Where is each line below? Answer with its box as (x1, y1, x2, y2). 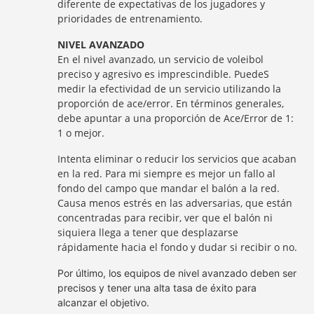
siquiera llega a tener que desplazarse (57, 226, 239, 239)
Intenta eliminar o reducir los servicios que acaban (57, 152, 297, 165)
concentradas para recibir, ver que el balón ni (57, 211, 273, 224)
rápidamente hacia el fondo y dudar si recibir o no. (57, 240, 298, 254)
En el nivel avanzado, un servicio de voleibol (57, 53, 264, 66)
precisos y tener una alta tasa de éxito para (57, 282, 257, 294)
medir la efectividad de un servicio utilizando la (57, 82, 282, 95)
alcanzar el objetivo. (57, 296, 150, 308)
